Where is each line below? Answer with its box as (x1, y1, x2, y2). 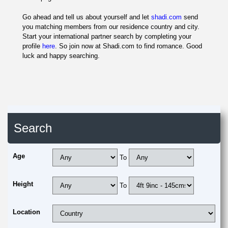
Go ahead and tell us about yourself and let (22, 13, 151, 21)
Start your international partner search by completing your (22, 33, 191, 40)
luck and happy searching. (22, 52, 100, 60)
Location (13, 208, 40, 216)
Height (13, 180, 33, 188)
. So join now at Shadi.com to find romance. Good (55, 42, 202, 50)
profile (22, 42, 42, 50)
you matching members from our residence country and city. (22, 23, 199, 31)
